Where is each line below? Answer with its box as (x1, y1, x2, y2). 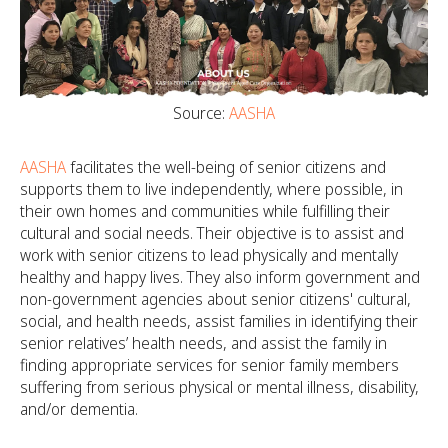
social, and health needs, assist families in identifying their (20, 309, 418, 332)
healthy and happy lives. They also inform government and (20, 265, 420, 288)
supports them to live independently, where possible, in (20, 177, 403, 200)
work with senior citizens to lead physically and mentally (20, 243, 398, 266)
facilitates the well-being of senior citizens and (66, 155, 386, 178)
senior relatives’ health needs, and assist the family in (20, 331, 387, 354)
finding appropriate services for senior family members (20, 353, 399, 376)
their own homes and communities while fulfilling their (20, 199, 390, 222)
